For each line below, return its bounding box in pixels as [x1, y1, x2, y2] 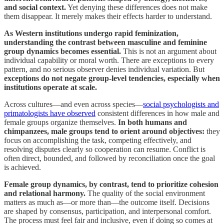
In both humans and [118, 117, 187, 126]
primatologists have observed [4, 108, 95, 117]
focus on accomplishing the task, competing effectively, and [4, 135, 191, 144]
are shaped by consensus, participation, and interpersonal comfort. [4, 206, 211, 215]
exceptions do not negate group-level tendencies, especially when [4, 73, 220, 82]
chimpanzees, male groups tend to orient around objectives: [4, 126, 204, 135]
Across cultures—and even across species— [4, 99, 143, 108]
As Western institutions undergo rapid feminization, [4, 28, 178, 37]
